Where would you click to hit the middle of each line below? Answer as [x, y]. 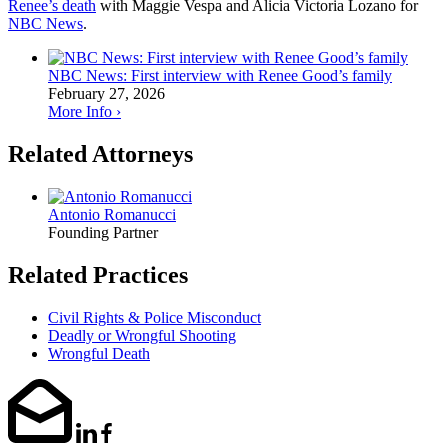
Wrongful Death [99, 353]
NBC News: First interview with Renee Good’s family [220, 76]
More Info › [84, 112]
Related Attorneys [100, 154]
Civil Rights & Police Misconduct [154, 317]
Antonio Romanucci [112, 215]
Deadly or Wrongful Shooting [142, 335]
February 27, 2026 [106, 94]
